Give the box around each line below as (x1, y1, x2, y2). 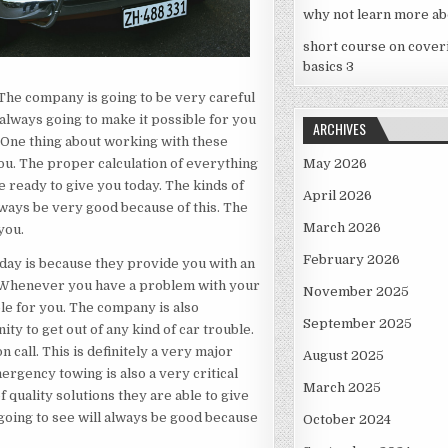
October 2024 (302, 412, 391, 428)
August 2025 (302, 348, 384, 364)
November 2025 (302, 284, 409, 300)
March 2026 (302, 220, 381, 236)
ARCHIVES (312, 118, 366, 140)
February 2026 (302, 252, 400, 268)
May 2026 (302, 156, 367, 172)
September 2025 (302, 316, 412, 332)
